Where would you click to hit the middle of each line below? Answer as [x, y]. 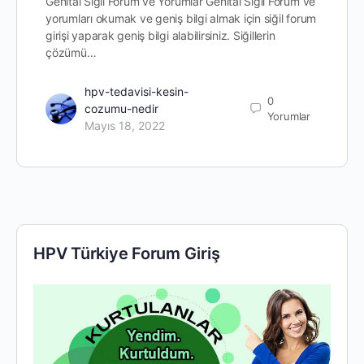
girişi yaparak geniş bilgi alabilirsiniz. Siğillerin [160, 36]
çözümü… [71, 53]
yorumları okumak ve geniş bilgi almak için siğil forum [181, 19]
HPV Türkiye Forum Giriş [127, 254]
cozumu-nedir [121, 109]
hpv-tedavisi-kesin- [136, 92]
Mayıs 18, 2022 [125, 126]
